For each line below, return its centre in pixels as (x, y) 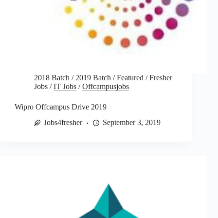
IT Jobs (65, 86)
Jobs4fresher (63, 123)
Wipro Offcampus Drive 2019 (61, 107)
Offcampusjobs (106, 86)
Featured (130, 77)
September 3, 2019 (132, 123)
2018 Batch (52, 77)
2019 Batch (93, 77)
